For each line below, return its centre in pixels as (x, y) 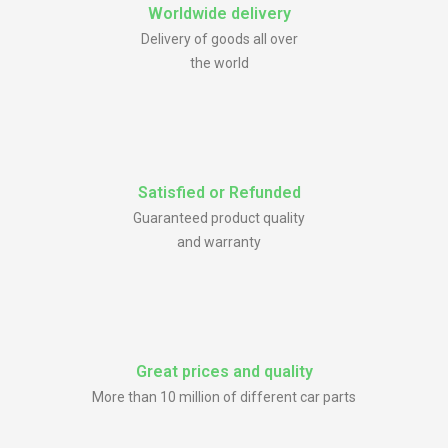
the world (219, 63)
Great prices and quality (224, 372)
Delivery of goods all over (219, 39)
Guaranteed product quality (219, 218)
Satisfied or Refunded (219, 193)
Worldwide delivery (219, 14)
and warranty (219, 242)
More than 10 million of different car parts (224, 397)
